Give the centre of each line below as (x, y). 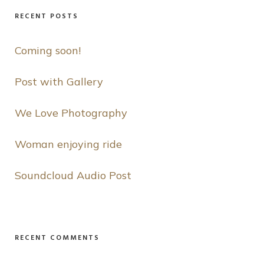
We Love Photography (71, 113)
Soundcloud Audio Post (73, 176)
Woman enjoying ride (68, 144)
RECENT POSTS (47, 17)
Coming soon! (48, 51)
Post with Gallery (59, 82)
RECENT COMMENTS (57, 238)
